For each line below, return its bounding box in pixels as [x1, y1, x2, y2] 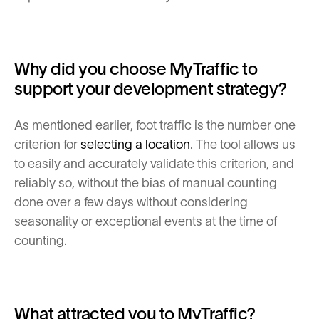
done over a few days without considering [14, 195, 248, 209]
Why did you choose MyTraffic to [14, 59, 258, 78]
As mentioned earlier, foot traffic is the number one [14, 118, 296, 132]
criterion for [14, 137, 80, 152]
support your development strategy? [14, 79, 287, 98]
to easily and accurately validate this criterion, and [14, 157, 294, 171]
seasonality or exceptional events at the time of [14, 214, 277, 229]
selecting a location [80, 137, 190, 152]
